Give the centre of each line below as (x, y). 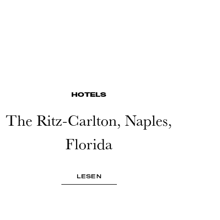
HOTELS (89, 95)
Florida (89, 144)
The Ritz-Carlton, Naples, (89, 120)
